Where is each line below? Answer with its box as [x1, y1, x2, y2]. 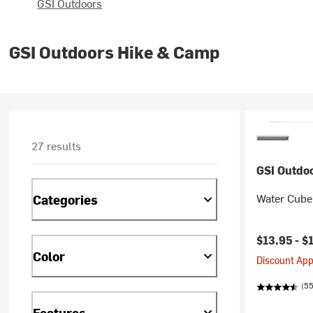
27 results [31, 138, 82, 153]
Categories [33, 190, 99, 208]
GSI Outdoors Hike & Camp [9, 41, 220, 63]
